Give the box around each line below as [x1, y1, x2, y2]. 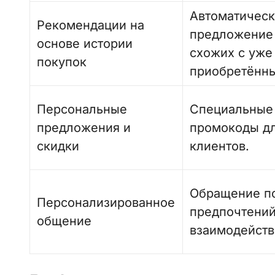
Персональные [37, 102, 128, 117]
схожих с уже [190, 45, 273, 60]
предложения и [37, 120, 131, 135]
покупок [37, 55, 87, 69]
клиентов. [190, 139, 250, 153]
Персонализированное [37, 195, 176, 210]
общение [37, 214, 92, 228]
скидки [37, 139, 80, 153]
